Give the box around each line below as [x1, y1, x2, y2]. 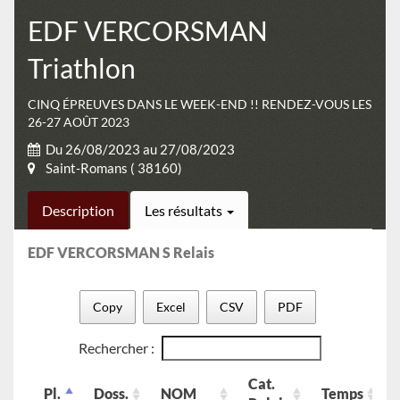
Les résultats [145, 202, 225, 220]
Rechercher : [79, 338, 154, 356]
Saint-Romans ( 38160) [46, 160, 182, 177]
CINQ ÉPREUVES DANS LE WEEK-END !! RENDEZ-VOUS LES [28, 96, 371, 112]
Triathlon [28, 52, 136, 85]
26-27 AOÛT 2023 [28, 114, 129, 130]
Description [42, 202, 114, 220]
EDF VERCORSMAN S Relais [28, 244, 214, 262]
